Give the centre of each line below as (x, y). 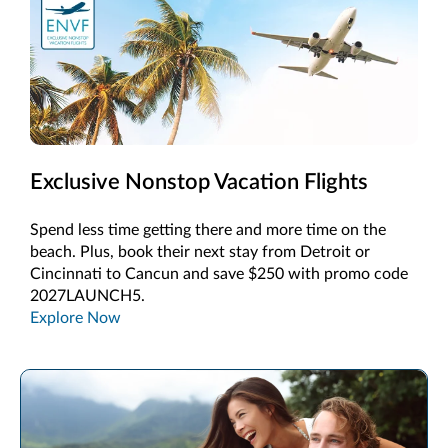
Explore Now (75, 317)
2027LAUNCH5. (87, 295)
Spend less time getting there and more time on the (208, 229)
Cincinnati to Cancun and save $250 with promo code (219, 273)
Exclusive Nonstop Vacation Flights (199, 181)
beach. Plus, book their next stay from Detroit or (200, 251)
